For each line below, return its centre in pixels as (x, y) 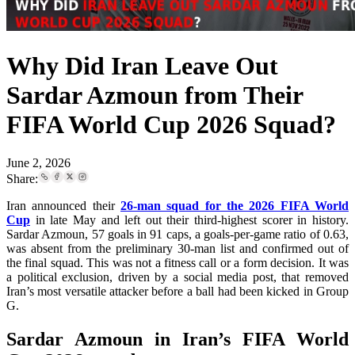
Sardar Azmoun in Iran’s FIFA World (177, 339)
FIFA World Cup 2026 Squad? (171, 124)
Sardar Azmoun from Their (155, 95)
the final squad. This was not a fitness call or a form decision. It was (177, 263)
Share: (22, 179)
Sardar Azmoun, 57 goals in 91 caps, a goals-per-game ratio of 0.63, (177, 235)
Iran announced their (63, 206)
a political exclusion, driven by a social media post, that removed (177, 277)
